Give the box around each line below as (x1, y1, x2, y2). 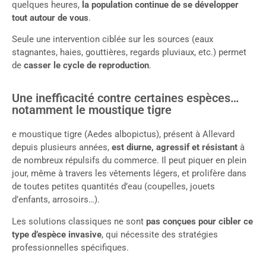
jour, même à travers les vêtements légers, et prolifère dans (12, 168, 246, 179)
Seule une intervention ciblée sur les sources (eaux (12, 34, 213, 45)
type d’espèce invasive (12, 229, 102, 240)
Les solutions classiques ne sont (12, 216, 146, 227)
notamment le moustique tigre (12, 103, 172, 118)
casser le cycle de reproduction (24, 60, 149, 71)
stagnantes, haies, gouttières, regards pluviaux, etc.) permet (12, 47, 246, 58)
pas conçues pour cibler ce (146, 216, 253, 227)
